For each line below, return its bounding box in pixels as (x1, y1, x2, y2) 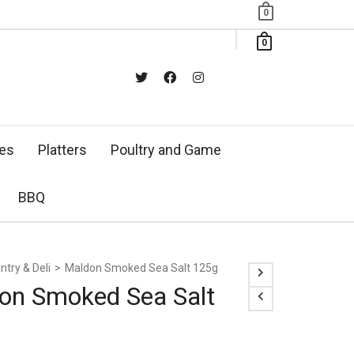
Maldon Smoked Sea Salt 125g (64, 262, 218, 274)
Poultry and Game (111, 141, 221, 158)
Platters (38, 141, 87, 158)
